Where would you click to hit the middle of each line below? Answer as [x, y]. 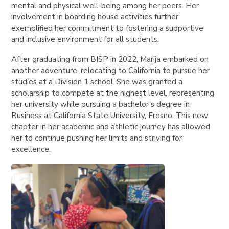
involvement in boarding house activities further [95, 17]
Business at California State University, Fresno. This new [110, 116]
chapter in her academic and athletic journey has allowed [111, 127]
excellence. [32, 150]
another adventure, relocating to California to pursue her [111, 71]
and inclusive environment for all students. [86, 40]
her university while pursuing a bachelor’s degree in [101, 105]
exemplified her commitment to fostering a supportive [108, 28]
